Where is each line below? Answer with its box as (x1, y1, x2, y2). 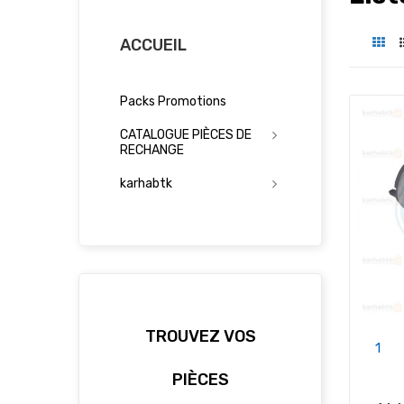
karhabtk (120, 176, 172, 192)
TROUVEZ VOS (144, 326, 256, 347)
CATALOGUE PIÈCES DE (120, 127, 252, 143)
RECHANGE (120, 142, 184, 159)
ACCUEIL (120, 35, 187, 56)
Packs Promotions (120, 94, 226, 110)
